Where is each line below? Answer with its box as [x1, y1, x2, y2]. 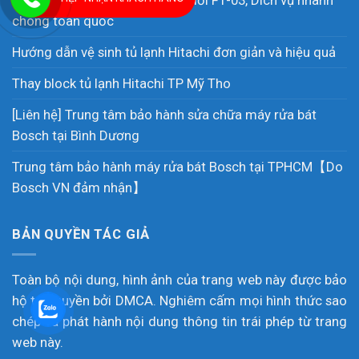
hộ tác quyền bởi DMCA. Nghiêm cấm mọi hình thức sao [12, 292, 347, 309]
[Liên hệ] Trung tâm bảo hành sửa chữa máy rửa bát [12, 107, 317, 123]
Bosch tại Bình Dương [12, 127, 139, 144]
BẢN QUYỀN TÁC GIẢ [12, 225, 151, 242]
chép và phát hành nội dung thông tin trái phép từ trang [12, 313, 347, 329]
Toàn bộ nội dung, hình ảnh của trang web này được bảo [12, 271, 347, 288]
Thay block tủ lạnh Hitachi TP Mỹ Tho [12, 75, 231, 92]
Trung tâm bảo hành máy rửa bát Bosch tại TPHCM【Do [12, 159, 343, 175]
